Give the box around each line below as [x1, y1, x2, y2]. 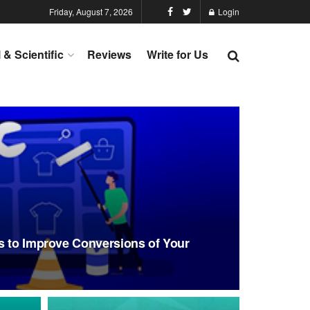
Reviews [87, 46, 131, 62]
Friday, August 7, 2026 [49, 6, 133, 17]
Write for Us [147, 46, 208, 62]
